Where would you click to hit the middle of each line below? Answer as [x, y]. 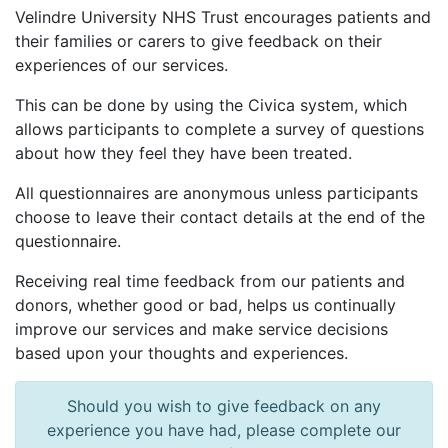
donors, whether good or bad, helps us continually [205, 305]
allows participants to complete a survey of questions [219, 129]
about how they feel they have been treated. [186, 153]
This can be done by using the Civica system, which [211, 105]
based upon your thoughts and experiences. [181, 353]
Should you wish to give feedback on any [224, 406]
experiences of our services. [124, 65]
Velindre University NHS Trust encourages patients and [223, 17]
